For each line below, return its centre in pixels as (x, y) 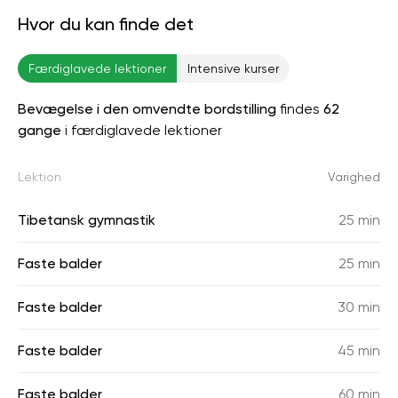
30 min (359, 307)
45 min (359, 350)
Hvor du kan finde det (106, 24)
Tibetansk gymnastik (87, 220)
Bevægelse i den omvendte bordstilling (147, 109)
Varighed (354, 177)
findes (300, 109)
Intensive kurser (233, 68)
